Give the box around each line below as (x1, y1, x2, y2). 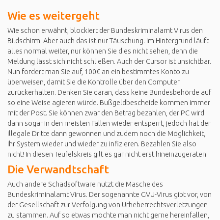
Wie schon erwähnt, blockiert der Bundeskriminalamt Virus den (7, 27, 203, 35)
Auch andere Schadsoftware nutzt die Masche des (7, 180, 163, 189)
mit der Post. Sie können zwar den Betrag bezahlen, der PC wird (7, 109, 204, 117)
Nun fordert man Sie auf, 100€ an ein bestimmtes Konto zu (7, 68, 189, 76)
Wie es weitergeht (7, 9, 100, 22)
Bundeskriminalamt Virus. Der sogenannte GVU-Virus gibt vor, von (7, 191, 212, 199)
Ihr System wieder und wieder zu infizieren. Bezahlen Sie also (7, 140, 196, 148)
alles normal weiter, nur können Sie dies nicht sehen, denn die (7, 47, 198, 55)
